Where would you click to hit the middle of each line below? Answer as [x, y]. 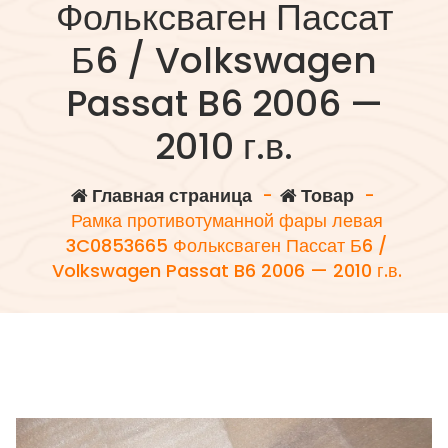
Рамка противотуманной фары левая [226, 221]
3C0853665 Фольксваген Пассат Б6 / [227, 246]
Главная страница [169, 196]
